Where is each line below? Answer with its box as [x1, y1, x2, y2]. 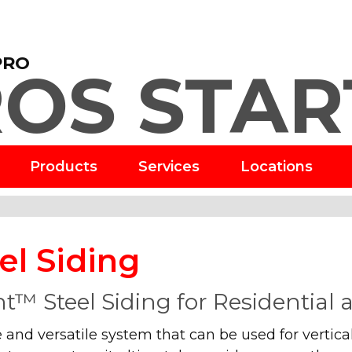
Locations [240, 157, 313, 175]
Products [30, 157, 97, 175]
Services [138, 157, 200, 175]
